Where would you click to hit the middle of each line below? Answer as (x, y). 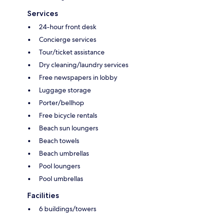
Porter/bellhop (62, 102)
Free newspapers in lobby (78, 77)
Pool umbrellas (61, 178)
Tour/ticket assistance (72, 52)
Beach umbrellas (64, 153)
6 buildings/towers (68, 209)
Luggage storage (65, 90)
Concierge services (68, 39)
